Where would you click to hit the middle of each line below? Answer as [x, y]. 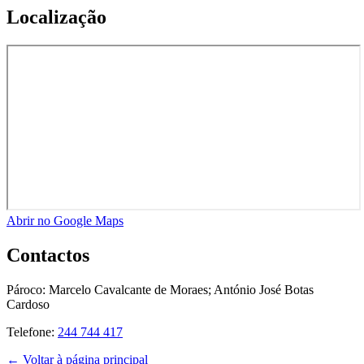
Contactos [48, 256]
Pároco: [28, 290]
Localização [56, 17]
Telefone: [32, 332]
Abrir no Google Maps [65, 221]
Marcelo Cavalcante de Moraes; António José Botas [181, 290]
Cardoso [28, 305]
